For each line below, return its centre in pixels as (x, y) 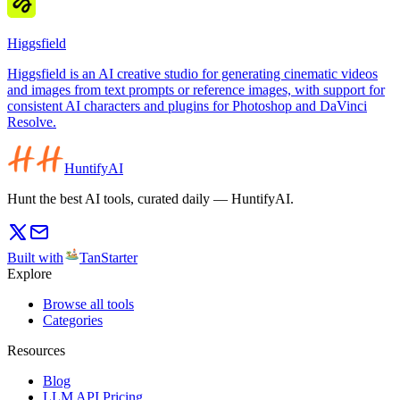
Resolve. (32, 122)
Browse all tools (88, 304)
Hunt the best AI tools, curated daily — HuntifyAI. (150, 199)
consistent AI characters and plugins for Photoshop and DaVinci (187, 106)
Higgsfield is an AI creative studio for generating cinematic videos (192, 74)
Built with (35, 258)
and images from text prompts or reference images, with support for (196, 90)
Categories (73, 321)
